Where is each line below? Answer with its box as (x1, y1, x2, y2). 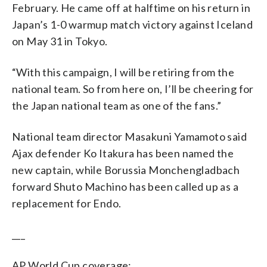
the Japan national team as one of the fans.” (12, 98, 222, 112)
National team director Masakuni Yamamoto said (12, 129, 247, 143)
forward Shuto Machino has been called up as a (12, 179, 238, 193)
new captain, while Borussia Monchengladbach (12, 163, 240, 176)
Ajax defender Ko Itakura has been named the (12, 146, 234, 160)
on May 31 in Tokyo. (12, 34, 108, 48)
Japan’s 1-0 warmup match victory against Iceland (12, 17, 253, 31)
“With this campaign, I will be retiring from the (12, 65, 235, 79)
